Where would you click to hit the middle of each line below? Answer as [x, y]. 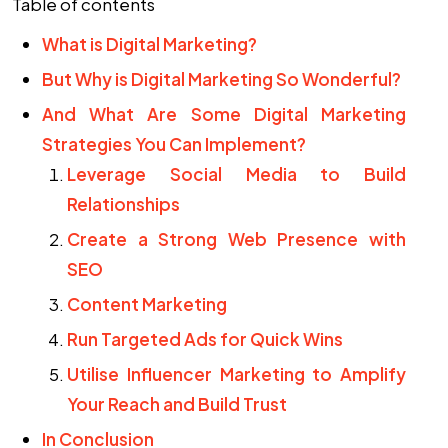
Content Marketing [147, 304]
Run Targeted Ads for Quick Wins [205, 339]
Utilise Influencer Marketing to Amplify [236, 374]
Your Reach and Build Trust [177, 404]
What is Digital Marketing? [149, 44]
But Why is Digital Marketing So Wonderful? [221, 79]
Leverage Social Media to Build [236, 174]
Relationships [123, 204]
